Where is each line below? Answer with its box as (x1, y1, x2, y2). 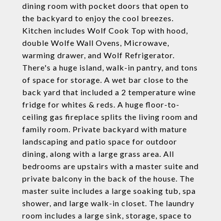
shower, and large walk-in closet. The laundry (22, 198, 194, 208)
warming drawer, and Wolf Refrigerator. (22, 50, 175, 60)
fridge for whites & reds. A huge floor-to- (22, 100, 180, 109)
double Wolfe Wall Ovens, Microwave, (22, 38, 169, 47)
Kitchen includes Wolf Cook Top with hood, (22, 26, 188, 35)
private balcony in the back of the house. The (22, 174, 194, 183)
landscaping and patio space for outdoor (22, 137, 177, 146)
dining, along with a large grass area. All (22, 149, 174, 158)
